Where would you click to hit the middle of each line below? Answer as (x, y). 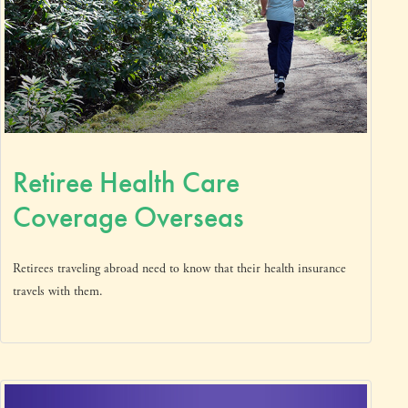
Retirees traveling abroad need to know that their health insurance (179, 269)
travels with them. (58, 292)
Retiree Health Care (126, 183)
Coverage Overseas (128, 218)
